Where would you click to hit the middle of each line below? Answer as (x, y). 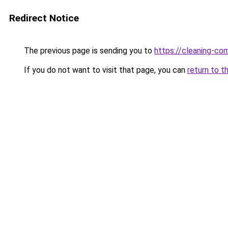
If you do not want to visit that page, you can (105, 70)
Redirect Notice (44, 18)
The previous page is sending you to (88, 51)
